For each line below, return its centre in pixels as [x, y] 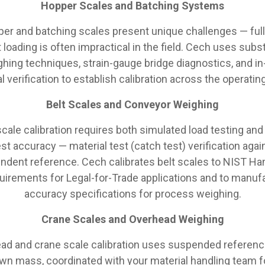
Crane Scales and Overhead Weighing [132, 219]
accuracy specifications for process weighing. [132, 193]
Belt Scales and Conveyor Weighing [132, 104]
